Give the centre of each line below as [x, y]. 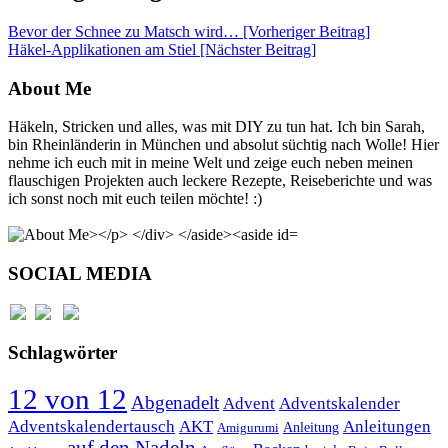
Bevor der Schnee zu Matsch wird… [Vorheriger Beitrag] [189, 31]
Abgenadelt [175, 403]
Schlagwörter [62, 353]
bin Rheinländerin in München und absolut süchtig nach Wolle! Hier [223, 145]
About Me [49, 88]
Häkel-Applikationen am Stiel [104, 49]
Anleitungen [387, 426]
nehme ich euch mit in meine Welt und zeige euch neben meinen [210, 163]
